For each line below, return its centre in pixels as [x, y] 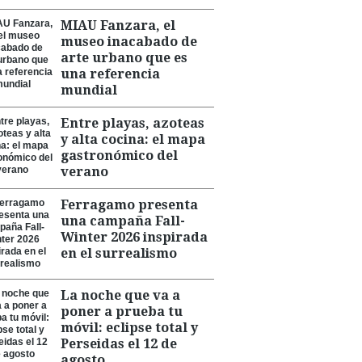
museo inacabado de [129, 42]
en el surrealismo [119, 253]
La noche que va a [120, 295]
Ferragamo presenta [129, 205]
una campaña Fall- [123, 221]
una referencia [110, 74]
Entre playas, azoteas [133, 123]
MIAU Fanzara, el [118, 25]
